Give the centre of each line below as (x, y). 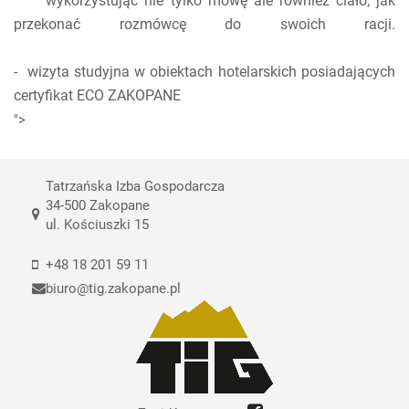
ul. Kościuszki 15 (97, 225)
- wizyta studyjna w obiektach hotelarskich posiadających (204, 72)
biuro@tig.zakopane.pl (113, 288)
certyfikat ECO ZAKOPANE (97, 95)
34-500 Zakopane (98, 205)
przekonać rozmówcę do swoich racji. (204, 24)
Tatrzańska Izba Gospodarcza (135, 186)
